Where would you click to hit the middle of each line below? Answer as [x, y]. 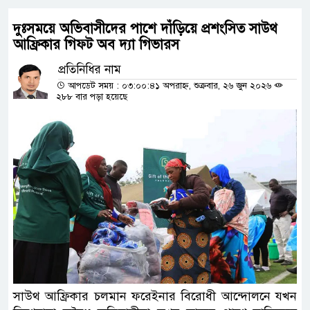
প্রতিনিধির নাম [90, 70]
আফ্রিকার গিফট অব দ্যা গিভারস [96, 45]
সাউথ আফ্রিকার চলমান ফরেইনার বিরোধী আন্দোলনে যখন [155, 296]
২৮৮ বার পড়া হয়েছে [92, 97]
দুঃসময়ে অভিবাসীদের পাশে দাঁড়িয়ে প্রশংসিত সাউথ [145, 29]
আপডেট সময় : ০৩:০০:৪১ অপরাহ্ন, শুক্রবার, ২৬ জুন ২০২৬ [170, 86]
